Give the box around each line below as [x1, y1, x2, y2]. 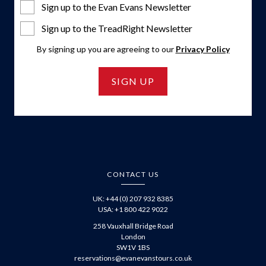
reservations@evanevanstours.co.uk [74, 254, 192, 262]
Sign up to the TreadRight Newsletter [42, 23, 192, 34]
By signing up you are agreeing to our [36, 44, 176, 54]
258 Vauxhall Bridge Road [93, 221, 173, 230]
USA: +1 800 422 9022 [98, 205, 168, 214]
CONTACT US [107, 170, 159, 179]
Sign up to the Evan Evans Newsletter [42, 1, 191, 12]
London [121, 232, 145, 241]
